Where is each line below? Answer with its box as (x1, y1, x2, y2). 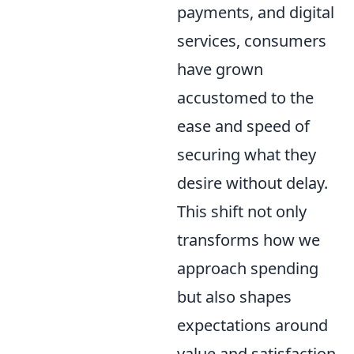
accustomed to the (177, 86, 314, 108)
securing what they (177, 143, 316, 165)
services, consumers (177, 29, 326, 51)
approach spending (177, 257, 318, 279)
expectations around (177, 314, 328, 336)
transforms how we (177, 228, 320, 250)
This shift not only (177, 200, 307, 222)
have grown (177, 58, 263, 80)
